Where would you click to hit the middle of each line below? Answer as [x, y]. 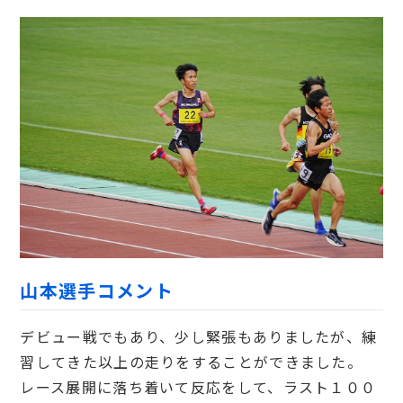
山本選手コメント [97, 291]
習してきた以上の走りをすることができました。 [192, 362]
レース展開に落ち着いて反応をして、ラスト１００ [198, 387]
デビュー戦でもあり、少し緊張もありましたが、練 [199, 337]
